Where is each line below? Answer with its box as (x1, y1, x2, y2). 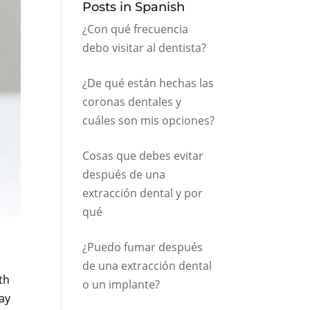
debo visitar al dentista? (82, 40, 207, 55)
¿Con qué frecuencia (82, 21, 189, 37)
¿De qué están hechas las (82, 75, 215, 91)
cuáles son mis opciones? (82, 113, 215, 128)
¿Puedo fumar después (82, 239, 203, 255)
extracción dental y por (82, 185, 203, 201)
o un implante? (82, 277, 161, 292)
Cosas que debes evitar (82, 148, 204, 163)
